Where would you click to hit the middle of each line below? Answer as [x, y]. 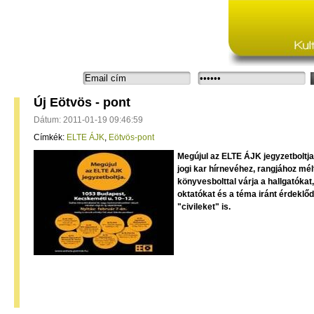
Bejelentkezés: [39, 78]
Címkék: [50, 137]
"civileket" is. [204, 207]
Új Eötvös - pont [82, 102]
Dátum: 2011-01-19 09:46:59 [88, 120]
